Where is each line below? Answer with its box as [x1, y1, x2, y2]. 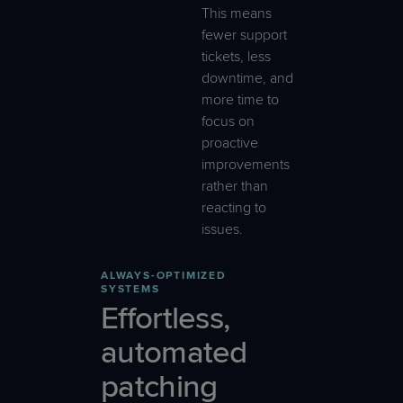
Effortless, [101, 299, 230, 337]
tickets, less [201, 47, 271, 66]
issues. [201, 219, 243, 238]
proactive [201, 133, 258, 152]
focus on [201, 112, 255, 130]
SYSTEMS [101, 282, 160, 296]
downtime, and [201, 68, 293, 87]
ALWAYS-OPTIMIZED [101, 268, 227, 282]
